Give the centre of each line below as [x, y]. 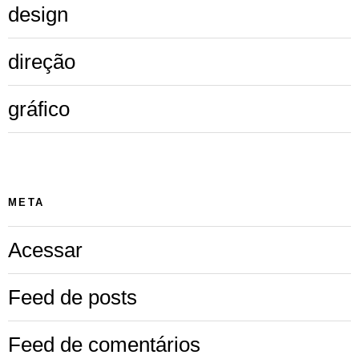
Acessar [45, 250]
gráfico [39, 109]
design [38, 15]
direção [42, 62]
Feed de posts [73, 297]
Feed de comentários [104, 344]
